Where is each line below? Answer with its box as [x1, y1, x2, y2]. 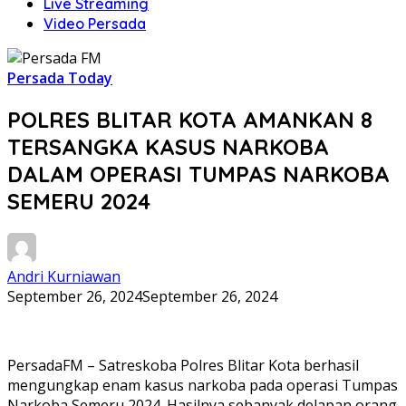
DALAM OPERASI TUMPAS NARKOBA [7, 159, 390, 188]
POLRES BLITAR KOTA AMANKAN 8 [7, 105, 372, 133]
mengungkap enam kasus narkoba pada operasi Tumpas [7, 374, 398, 395]
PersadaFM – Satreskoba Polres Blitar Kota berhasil [7, 354, 359, 375]
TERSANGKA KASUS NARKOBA [7, 132, 329, 160]
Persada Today [7, 68, 112, 88]
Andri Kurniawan [7, 266, 121, 286]
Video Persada [43, 14, 146, 33]
